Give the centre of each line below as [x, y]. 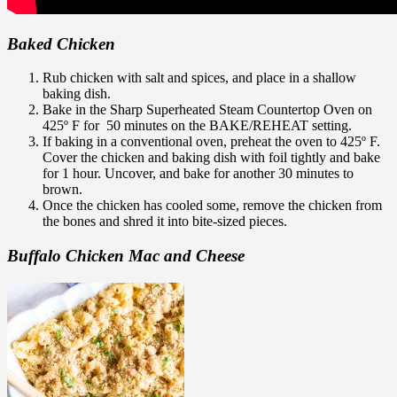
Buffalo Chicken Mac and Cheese [126, 256]
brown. [62, 190]
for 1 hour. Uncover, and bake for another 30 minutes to [198, 174]
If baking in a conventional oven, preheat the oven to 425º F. [211, 142]
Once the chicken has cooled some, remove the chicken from [212, 206]
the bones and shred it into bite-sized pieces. [165, 222]
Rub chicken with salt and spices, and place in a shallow [199, 78]
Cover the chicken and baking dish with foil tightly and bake [211, 158]
